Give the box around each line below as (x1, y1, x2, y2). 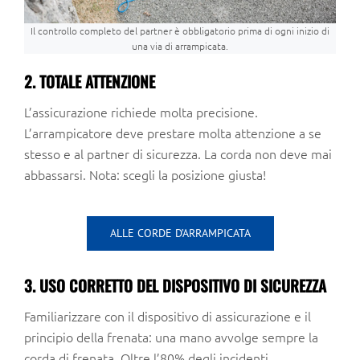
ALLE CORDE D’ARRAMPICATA (109, 225, 251, 240)
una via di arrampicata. (132, 39, 228, 52)
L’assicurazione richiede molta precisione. (24, 102, 258, 121)
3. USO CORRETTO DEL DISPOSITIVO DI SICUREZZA (24, 273, 326, 297)
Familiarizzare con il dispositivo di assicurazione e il (24, 306, 311, 325)
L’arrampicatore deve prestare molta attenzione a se (24, 123, 321, 141)
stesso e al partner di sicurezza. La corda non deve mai (24, 144, 332, 162)
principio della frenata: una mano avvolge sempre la (24, 327, 318, 346)
